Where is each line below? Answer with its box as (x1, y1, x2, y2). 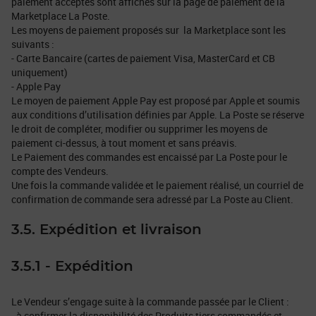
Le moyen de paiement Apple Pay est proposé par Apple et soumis (11, 93, 300, 107)
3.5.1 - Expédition (11, 260, 133, 274)
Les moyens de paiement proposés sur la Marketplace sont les (11, 23, 286, 37)
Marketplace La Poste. (11, 8, 110, 23)
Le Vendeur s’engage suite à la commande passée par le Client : (11, 294, 289, 308)
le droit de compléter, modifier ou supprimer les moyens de (11, 121, 267, 135)
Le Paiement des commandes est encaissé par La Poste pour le (11, 150, 287, 164)
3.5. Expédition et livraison (11, 222, 202, 237)
